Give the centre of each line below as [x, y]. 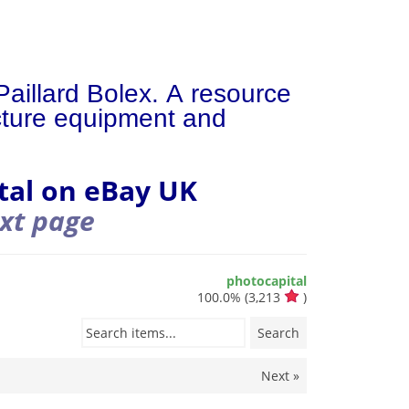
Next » [280, 376]
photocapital [267, 281]
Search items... [131, 333]
